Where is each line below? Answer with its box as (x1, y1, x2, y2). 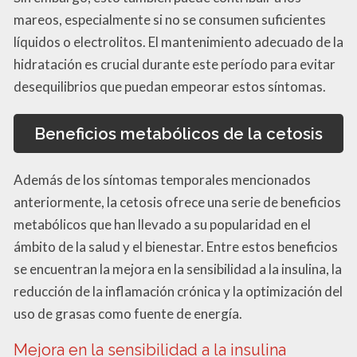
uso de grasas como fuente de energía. (14, 304, 242, 322)
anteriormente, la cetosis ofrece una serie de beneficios (14, 193, 341, 210)
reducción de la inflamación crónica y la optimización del (14, 282, 343, 300)
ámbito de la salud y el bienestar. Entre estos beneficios (14, 237, 338, 255)
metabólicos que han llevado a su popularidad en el (14, 215, 311, 233)
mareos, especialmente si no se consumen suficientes (14, 11, 326, 29)
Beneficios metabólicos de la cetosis (34, 124, 323, 143)
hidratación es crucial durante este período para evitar (14, 56, 335, 73)
